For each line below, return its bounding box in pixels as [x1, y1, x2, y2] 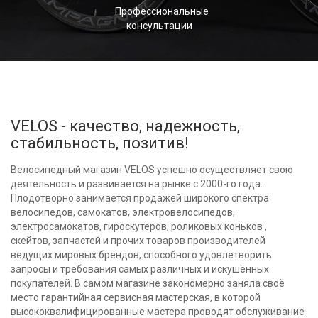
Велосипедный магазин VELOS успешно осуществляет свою [11, 164, 293, 176]
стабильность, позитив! [11, 134, 189, 153]
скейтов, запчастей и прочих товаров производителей [11, 235, 265, 247]
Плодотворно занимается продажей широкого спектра [11, 192, 269, 204]
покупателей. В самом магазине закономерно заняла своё [11, 278, 285, 290]
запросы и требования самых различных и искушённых [11, 263, 269, 275]
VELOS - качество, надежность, [11, 117, 240, 136]
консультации [126, 20, 192, 32]
